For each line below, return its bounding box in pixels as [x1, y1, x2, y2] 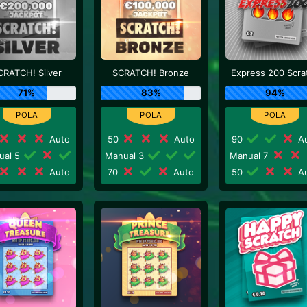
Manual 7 [229, 149, 271, 161]
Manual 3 [105, 149, 147, 161]
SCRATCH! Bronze [112, 67, 190, 78]
